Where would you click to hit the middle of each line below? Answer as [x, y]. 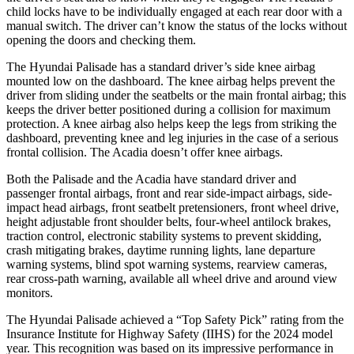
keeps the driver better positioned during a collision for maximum [168, 109]
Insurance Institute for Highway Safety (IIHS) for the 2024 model [169, 333]
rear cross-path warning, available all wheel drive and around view [172, 278]
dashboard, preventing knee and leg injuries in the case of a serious [172, 137]
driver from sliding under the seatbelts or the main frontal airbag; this [176, 95]
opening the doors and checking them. [101, 40]
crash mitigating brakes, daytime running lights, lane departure [161, 250]
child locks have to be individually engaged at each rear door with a [174, 11]
